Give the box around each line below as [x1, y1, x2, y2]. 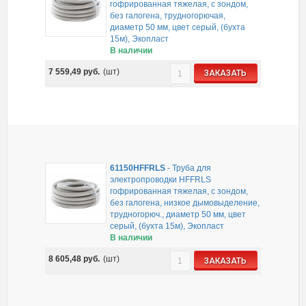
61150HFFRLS [110, 163, 166, 173]
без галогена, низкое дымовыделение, [110, 198, 260, 208]
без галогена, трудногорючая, [110, 10, 226, 20]
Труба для [172, 163, 212, 173]
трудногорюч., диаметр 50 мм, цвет [110, 210, 247, 220]
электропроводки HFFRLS [110, 175, 212, 185]
